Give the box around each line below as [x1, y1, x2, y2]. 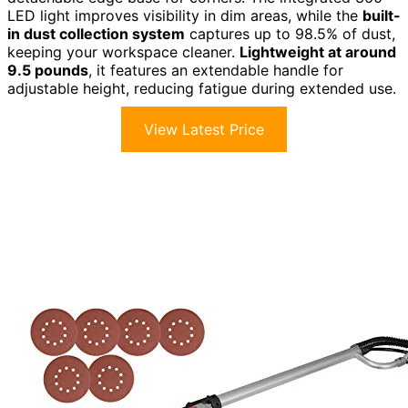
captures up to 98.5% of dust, [185, 25, 395, 44]
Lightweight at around [240, 43, 396, 62]
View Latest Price [144, 120, 264, 139]
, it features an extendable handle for [88, 61, 343, 80]
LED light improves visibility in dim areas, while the [7, 6, 362, 25]
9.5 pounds [7, 61, 88, 80]
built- [362, 6, 401, 25]
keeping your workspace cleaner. [7, 43, 240, 62]
